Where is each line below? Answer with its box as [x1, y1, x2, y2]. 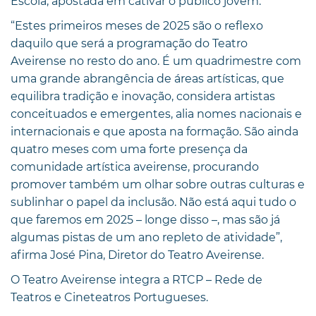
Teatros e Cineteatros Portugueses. [11, 290, 208, 304]
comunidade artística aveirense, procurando [11, 159, 259, 174]
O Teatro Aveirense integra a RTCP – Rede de [11, 272, 262, 286]
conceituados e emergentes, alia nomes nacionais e [11, 107, 302, 121]
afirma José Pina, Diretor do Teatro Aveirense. [11, 248, 264, 262]
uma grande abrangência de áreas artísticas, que [11, 71, 284, 85]
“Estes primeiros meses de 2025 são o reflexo [11, 18, 263, 32]
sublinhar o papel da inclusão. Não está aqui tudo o [11, 195, 296, 209]
